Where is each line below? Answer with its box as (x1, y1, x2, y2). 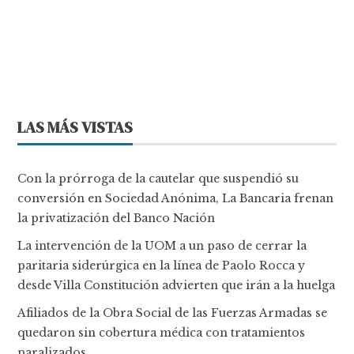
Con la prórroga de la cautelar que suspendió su (17, 171, 299, 186)
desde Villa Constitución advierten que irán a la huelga (17, 278, 336, 293)
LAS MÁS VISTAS (17, 116, 134, 139)
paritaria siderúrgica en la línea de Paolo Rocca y (17, 258, 306, 273)
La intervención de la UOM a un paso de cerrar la (17, 239, 307, 254)
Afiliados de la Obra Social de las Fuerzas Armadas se (17, 306, 328, 321)
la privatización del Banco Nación (17, 211, 216, 226)
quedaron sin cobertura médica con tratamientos (17, 326, 306, 341)
